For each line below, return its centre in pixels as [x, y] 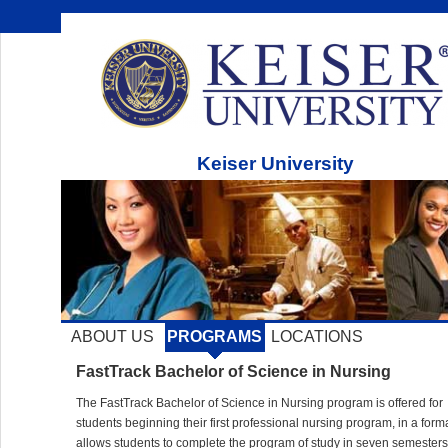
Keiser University [275, 163]
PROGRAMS [214, 336]
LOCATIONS [316, 336]
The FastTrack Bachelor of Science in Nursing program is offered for [259, 402]
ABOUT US [112, 336]
